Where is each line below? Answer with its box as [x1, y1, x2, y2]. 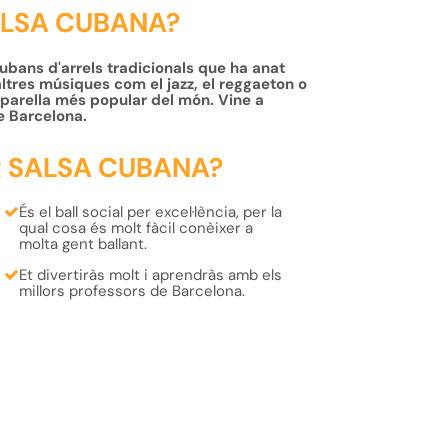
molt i [105, 265, 149, 285]
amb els [224, 265, 283, 285]
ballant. [98, 234, 148, 254]
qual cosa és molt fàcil [19, 218, 180, 238]
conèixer [179, 218, 242, 238]
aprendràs [148, 265, 225, 285]
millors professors [19, 281, 147, 301]
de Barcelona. [146, 281, 246, 301]
